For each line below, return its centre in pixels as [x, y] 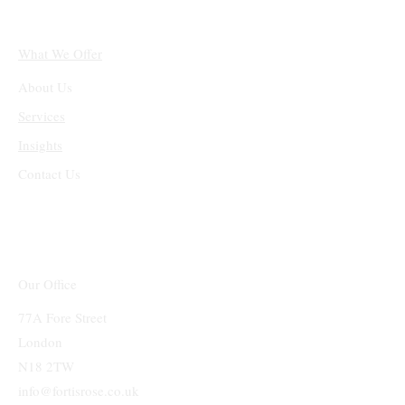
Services [42, 115]
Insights [41, 144]
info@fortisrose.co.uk [79, 390]
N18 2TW [46, 366]
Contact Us [50, 173]
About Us [46, 86]
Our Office [47, 283]
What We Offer [61, 53]
